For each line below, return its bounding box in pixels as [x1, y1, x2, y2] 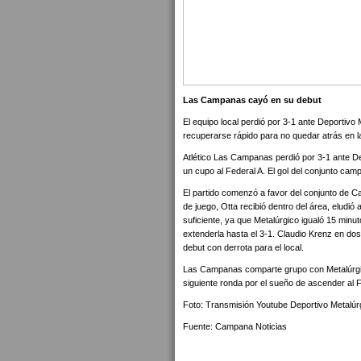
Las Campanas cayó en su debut [183, 95, 322, 105]
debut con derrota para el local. [183, 243, 304, 252]
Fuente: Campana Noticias [183, 322, 287, 331]
